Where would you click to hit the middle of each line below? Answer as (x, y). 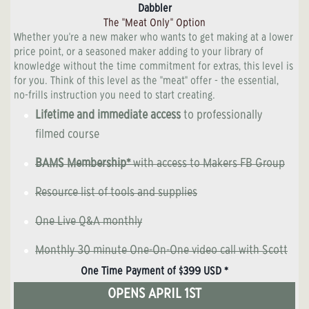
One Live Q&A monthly (89, 222)
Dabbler (154, 9)
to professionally (221, 116)
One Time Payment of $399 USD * (154, 272)
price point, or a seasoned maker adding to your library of (139, 52)
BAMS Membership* (83, 164)
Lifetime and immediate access (108, 116)
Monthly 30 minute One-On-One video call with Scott (161, 251)
